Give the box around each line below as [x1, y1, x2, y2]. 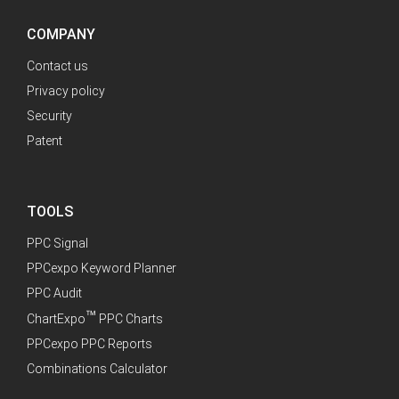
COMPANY [27, 26, 95, 44]
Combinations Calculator [27, 362, 167, 377]
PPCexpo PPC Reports [27, 337, 152, 352]
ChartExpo [27, 312, 85, 327]
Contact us [27, 59, 88, 74]
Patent [27, 134, 62, 149]
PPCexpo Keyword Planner [27, 261, 176, 276]
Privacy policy [27, 84, 105, 99]
